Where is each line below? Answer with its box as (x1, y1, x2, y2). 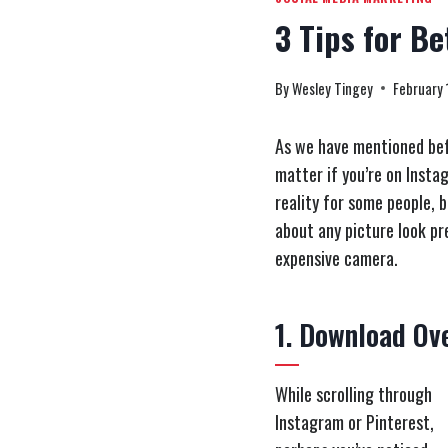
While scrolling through (275, 380, 432, 407)
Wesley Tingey (292, 77, 374, 99)
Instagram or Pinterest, (275, 408, 434, 435)
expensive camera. (275, 244, 398, 271)
